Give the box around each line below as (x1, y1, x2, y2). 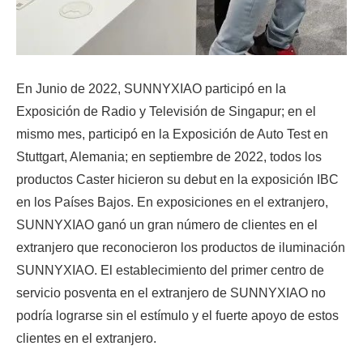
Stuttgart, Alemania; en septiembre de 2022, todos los (16, 149, 322, 164)
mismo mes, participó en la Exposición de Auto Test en (16, 126, 328, 141)
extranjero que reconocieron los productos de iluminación (16, 240, 345, 254)
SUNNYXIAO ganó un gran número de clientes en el (16, 217, 318, 232)
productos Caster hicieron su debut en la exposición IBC (16, 172, 339, 186)
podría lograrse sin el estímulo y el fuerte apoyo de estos (16, 308, 339, 322)
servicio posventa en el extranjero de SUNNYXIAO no (16, 285, 326, 300)
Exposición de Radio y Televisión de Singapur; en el (16, 104, 316, 118)
